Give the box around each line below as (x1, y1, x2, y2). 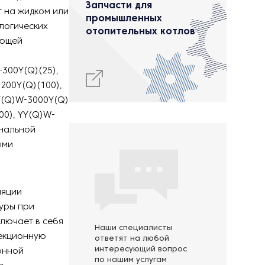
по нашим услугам (95, 257, 167, 264)
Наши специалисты (95, 225, 172, 232)
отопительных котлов (86, 28, 195, 36)
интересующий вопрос (95, 246, 187, 253)
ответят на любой (95, 235, 169, 243)
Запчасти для (86, 2, 152, 10)
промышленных (86, 15, 162, 23)
